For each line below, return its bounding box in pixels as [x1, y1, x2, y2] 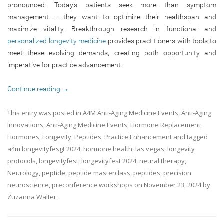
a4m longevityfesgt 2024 [7, 144, 80, 153]
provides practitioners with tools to [106, 36, 217, 45]
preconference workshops [52, 180, 133, 189]
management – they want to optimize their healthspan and [7, 12, 216, 21]
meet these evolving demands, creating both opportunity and [7, 48, 216, 57]
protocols [7, 156, 36, 165]
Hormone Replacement [130, 120, 200, 129]
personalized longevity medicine [7, 36, 106, 45]
